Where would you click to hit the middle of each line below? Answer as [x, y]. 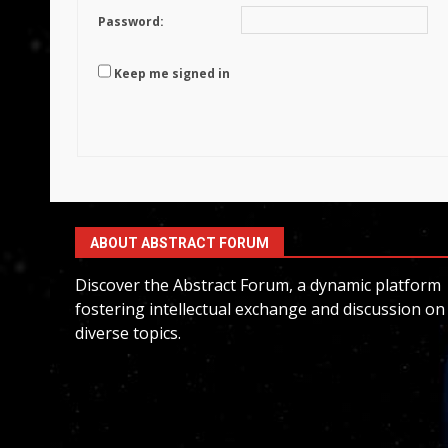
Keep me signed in [172, 74]
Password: [131, 21]
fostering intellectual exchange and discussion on [260, 309]
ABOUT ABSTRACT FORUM [179, 243]
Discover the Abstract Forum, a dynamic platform [258, 285]
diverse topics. [128, 333]
